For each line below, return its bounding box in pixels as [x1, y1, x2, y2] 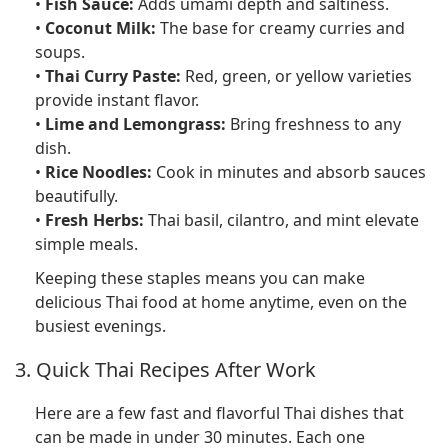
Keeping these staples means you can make [35, 267, 365, 290]
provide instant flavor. [35, 89, 199, 112]
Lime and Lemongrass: [45, 113, 226, 136]
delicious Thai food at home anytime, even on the [35, 291, 407, 314]
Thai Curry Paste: [45, 65, 181, 88]
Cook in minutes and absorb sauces [152, 161, 426, 184]
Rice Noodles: [45, 161, 152, 184]
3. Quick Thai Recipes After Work [15, 355, 316, 383]
